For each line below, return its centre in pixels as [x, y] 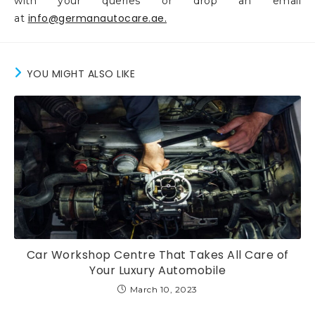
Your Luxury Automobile [157, 271]
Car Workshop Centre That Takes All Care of [157, 255]
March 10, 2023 [163, 290]
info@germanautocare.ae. [97, 19]
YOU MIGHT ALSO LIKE [81, 74]
